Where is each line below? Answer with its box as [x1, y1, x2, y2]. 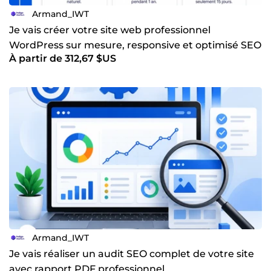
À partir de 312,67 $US [9, 53, 116, 65]
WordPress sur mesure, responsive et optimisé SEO [9, 39, 261, 51]
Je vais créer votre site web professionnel [9, 24, 211, 36]
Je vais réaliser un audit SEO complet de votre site [9, 248, 254, 260]
